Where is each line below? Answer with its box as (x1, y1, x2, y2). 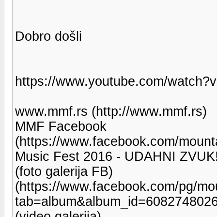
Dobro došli (15, 29, 82, 44)
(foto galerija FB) (15, 164, 113, 179)
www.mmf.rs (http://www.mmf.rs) (15, 104, 207, 119)
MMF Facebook (15, 119, 107, 134)
